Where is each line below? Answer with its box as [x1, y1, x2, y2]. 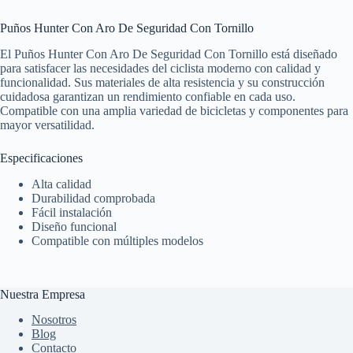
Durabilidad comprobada [32, 191, 155, 205]
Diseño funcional [32, 219, 117, 233]
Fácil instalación [32, 205, 112, 219]
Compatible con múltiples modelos [32, 233, 203, 247]
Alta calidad [32, 176, 91, 191]
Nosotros [32, 313, 76, 327]
